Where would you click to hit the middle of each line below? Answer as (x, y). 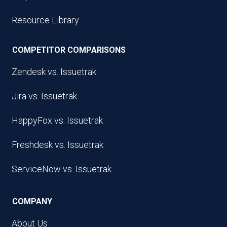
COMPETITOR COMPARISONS (69, 50)
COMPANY (32, 201)
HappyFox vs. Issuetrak (57, 120)
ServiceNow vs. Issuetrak (62, 169)
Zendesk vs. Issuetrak (54, 71)
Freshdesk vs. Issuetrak (58, 144)
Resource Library (45, 20)
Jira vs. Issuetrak (44, 96)
